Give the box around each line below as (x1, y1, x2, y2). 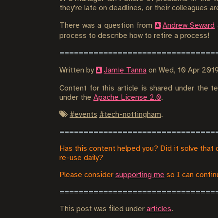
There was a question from (59, 21, 155, 30)
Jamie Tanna (104, 66, 146, 74)
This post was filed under (59, 205, 146, 213)
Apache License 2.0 (93, 93, 161, 102)
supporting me (115, 171, 164, 179)
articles (146, 205, 171, 213)
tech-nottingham (104, 110, 161, 119)
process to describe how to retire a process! (59, 32, 209, 40)
